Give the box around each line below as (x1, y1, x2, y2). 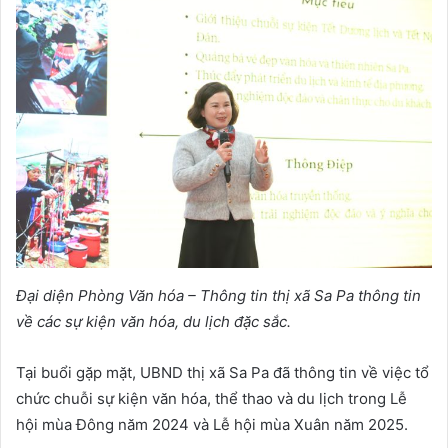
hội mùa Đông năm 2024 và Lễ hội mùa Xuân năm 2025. (16, 415, 408, 435)
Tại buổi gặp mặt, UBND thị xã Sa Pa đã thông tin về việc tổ (16, 363, 429, 383)
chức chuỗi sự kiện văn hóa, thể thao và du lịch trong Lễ (16, 389, 407, 409)
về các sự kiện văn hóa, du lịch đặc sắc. (16, 312, 291, 332)
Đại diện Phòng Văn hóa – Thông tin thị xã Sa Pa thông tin (16, 286, 421, 306)
